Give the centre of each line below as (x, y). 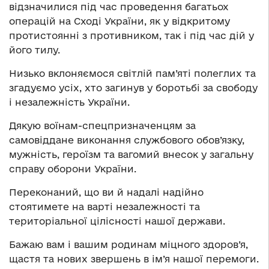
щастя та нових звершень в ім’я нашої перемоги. (134, 258)
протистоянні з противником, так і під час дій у (131, 35)
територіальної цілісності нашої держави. (117, 221)
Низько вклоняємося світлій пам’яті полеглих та (132, 73)
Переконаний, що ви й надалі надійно (106, 192)
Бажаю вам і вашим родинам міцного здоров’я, (128, 244)
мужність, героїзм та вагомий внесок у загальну (131, 154)
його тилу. (35, 50)
